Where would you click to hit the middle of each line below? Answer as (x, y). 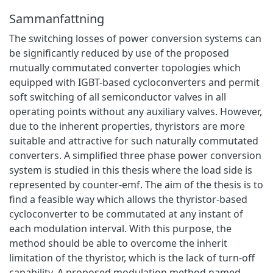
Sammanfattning (57, 18)
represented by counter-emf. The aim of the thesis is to (136, 184)
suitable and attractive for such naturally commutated (134, 140)
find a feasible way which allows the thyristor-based (128, 199)
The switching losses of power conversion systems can (135, 38)
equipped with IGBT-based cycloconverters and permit (134, 82)
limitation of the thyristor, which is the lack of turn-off (132, 257)
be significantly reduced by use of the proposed (119, 53)
